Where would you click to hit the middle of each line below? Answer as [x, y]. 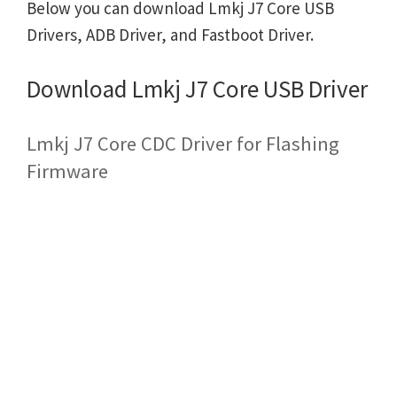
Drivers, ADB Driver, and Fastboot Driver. [170, 35]
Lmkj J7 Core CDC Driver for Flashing [183, 144]
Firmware [67, 171]
